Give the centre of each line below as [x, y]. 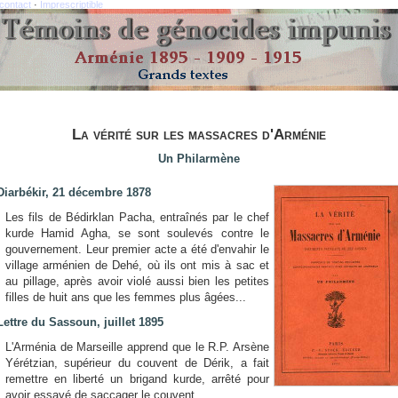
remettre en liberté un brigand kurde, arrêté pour [137, 379]
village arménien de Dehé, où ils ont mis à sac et [137, 265]
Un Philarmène [199, 159]
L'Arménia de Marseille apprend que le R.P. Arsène [137, 347]
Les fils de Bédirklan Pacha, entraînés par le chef [137, 217]
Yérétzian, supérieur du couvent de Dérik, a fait [137, 363]
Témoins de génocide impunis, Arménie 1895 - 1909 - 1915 [199, 18]
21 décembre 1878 [102, 192]
